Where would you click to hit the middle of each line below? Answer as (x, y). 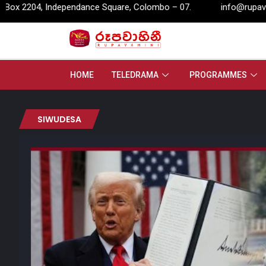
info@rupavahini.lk (207, 7)
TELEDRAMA (135, 75)
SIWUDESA (59, 120)
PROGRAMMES (218, 75)
